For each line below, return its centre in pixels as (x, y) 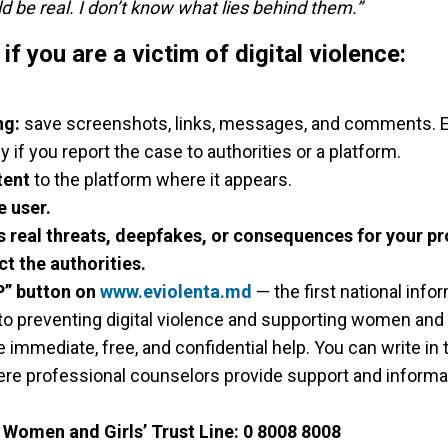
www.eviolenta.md (176, 292)
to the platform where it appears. (161, 180)
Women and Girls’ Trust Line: (121, 432)
